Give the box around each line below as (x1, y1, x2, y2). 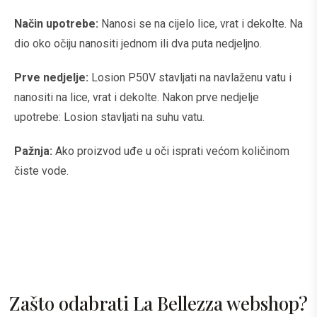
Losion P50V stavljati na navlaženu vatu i (88, 71, 292, 84)
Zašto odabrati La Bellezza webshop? (9, 291, 308, 316)
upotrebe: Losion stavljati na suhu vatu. (14, 110, 204, 124)
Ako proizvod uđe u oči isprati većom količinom (52, 144, 289, 158)
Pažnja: (14, 144, 52, 158)
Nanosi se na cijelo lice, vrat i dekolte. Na (101, 17, 303, 30)
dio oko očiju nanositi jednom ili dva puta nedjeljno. (14, 37, 262, 50)
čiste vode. (14, 164, 69, 178)
